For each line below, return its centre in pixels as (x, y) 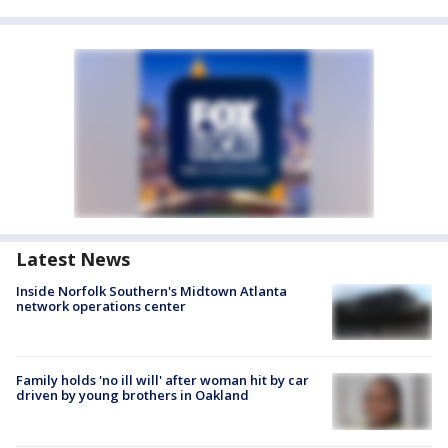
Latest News (73, 259)
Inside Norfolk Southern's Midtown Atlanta (151, 291)
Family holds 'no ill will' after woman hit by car (162, 380)
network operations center (101, 306)
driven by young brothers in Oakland (132, 395)
